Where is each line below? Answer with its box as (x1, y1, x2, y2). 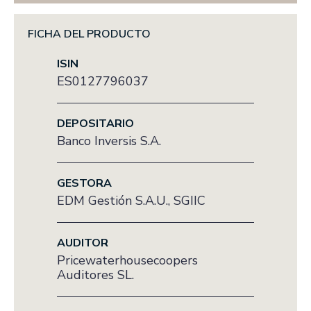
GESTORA (57, 176, 112, 191)
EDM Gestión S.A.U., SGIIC (57, 192, 205, 209)
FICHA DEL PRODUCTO (28, 26, 151, 42)
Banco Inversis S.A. (57, 133, 161, 149)
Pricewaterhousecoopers (57, 252, 198, 269)
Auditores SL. (57, 267, 134, 283)
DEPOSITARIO (57, 116, 134, 131)
